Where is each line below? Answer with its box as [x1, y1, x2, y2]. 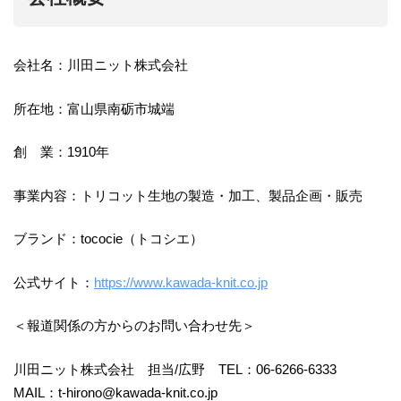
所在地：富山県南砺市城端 [13, 100, 175, 116]
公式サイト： [13, 274, 94, 290]
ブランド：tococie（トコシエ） [13, 231, 203, 247]
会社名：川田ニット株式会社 [13, 57, 188, 73]
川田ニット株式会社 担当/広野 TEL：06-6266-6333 [13, 361, 350, 377]
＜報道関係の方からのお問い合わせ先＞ [13, 318, 255, 334]
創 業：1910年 [13, 144, 109, 160]
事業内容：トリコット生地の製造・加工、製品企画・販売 [13, 187, 363, 203]
